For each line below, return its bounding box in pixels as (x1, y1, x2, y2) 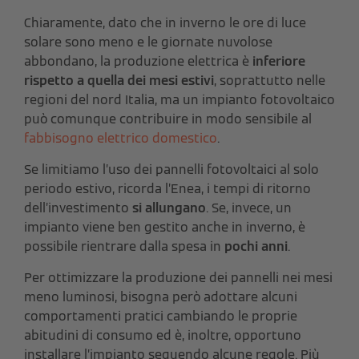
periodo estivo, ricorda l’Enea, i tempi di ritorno (24, 179, 311, 197)
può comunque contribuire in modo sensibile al (24, 110, 312, 127)
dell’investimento (24, 199, 132, 216)
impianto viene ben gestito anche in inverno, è (24, 218, 305, 236)
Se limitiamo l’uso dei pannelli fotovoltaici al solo (24, 160, 319, 178)
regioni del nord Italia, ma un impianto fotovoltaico (24, 91, 335, 108)
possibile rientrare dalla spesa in (24, 237, 224, 255)
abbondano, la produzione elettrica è (24, 52, 252, 70)
